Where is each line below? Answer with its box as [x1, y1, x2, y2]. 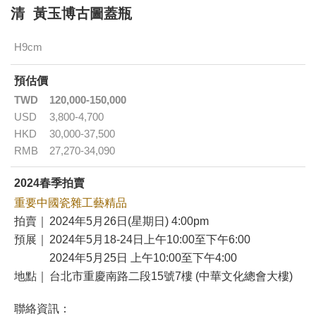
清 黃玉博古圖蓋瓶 [11, 6, 132, 22]
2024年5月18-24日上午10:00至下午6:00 [49, 233, 250, 246]
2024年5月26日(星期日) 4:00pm [49, 215, 209, 228]
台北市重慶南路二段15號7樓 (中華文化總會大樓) [49, 270, 293, 283]
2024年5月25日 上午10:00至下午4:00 [49, 252, 237, 265]
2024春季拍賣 [14, 177, 85, 190]
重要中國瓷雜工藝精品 [14, 197, 127, 209]
